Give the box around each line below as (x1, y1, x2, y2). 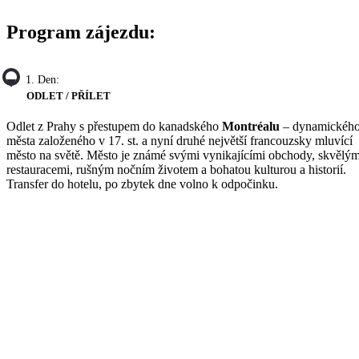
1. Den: (26, 73, 59, 86)
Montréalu (222, 119, 280, 134)
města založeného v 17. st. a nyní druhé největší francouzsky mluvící (6, 134, 353, 148)
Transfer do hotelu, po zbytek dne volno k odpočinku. (6, 177, 278, 192)
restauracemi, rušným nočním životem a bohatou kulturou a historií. (6, 163, 346, 177)
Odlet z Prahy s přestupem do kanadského (6, 119, 222, 134)
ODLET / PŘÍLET (26, 89, 111, 102)
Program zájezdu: (6, 21, 155, 42)
